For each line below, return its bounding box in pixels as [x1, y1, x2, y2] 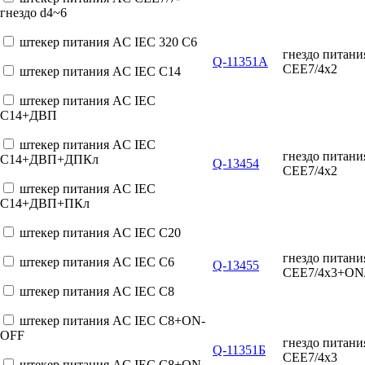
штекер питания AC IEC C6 [20, 255, 174, 269]
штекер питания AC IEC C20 [20, 226, 181, 240]
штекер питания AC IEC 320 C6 [20, 35, 197, 49]
